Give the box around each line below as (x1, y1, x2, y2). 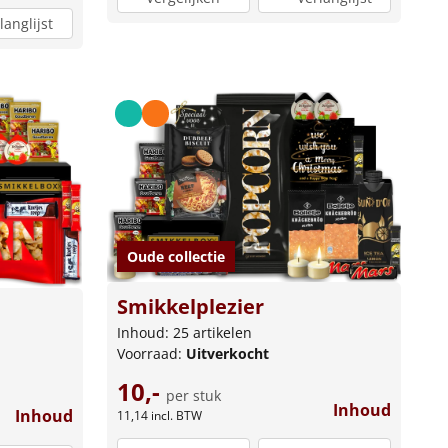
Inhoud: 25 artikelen (116, 322, 252, 342)
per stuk (165, 385, 221, 405)
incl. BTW (150, 406, 202, 424)
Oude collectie (126, 246, 225, 266)
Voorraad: (116, 343, 186, 363)
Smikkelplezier (116, 292, 264, 320)
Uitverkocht (185, 343, 269, 363)
